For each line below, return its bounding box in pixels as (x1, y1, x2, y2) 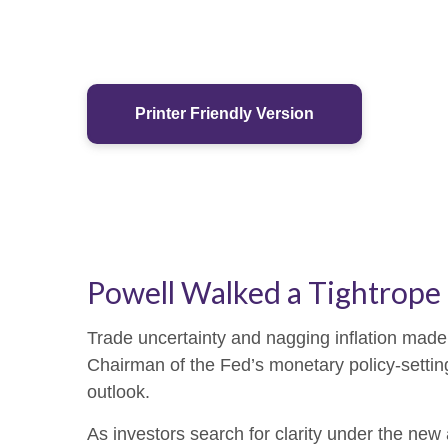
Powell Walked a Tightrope (87, 274, 441, 311)
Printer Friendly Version (135, 105, 314, 123)
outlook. (87, 382, 150, 403)
